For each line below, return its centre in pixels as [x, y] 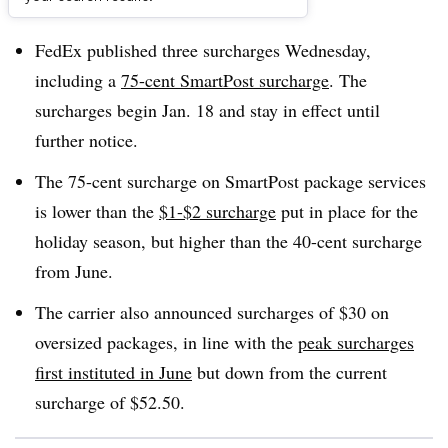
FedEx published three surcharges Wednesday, [203, 50]
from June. [74, 270]
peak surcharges [356, 341]
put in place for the [347, 210]
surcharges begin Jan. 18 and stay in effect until [207, 110]
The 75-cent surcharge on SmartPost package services [230, 180]
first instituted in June [113, 371]
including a [78, 80]
